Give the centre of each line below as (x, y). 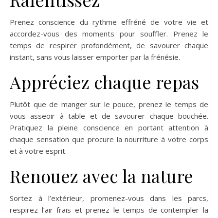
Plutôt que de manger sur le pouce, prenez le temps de (109, 104)
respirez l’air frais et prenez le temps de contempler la (109, 210)
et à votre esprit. (38, 151)
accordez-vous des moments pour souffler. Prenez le (109, 34)
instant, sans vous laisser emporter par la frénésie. (95, 57)
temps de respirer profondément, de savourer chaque (109, 45)
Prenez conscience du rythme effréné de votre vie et (109, 22)
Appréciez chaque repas (104, 82)
